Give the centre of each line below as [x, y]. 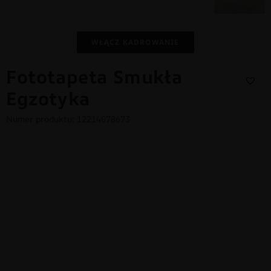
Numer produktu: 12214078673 [68, 119]
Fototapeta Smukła [94, 76]
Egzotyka [48, 98]
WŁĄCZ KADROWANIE [135, 42]
